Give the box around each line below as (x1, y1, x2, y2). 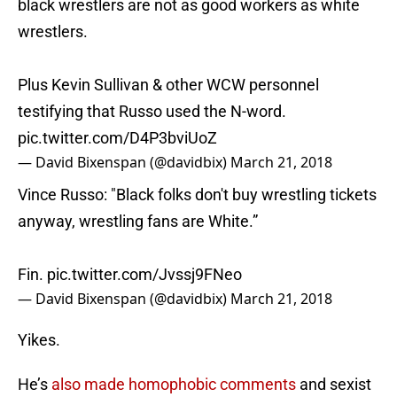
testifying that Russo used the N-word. (18, 102, 286, 121)
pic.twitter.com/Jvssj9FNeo (47, 265, 242, 284)
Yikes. (18, 331, 60, 350)
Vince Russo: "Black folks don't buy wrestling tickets (18, 185, 377, 205)
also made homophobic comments (51, 375, 296, 394)
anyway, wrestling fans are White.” (18, 212, 258, 231)
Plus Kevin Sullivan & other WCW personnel (18, 75, 319, 95)
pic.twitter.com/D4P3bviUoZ (18, 128, 217, 148)
